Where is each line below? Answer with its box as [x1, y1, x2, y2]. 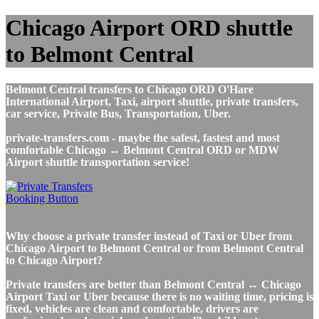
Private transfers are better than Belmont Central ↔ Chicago [6, 278, 301, 291]
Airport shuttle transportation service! [6, 155, 189, 168]
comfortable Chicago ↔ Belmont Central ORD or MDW [6, 143, 279, 156]
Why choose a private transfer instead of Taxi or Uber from [6, 229, 292, 242]
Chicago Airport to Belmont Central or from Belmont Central [6, 241, 303, 254]
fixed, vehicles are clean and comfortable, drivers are [6, 302, 258, 315]
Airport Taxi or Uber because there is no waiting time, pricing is [6, 290, 313, 303]
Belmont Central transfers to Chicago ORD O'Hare [6, 83, 253, 95]
